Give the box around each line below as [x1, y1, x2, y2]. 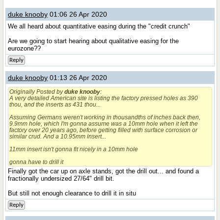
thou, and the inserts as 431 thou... [9, 101, 101, 108]
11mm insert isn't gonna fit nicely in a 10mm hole [9, 146, 138, 152]
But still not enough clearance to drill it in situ [8, 190, 137, 197]
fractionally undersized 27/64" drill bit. [8, 175, 115, 182]
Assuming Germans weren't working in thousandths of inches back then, [9, 114, 201, 120]
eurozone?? [8, 45, 41, 52]
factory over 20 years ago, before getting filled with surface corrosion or [9, 127, 198, 133]
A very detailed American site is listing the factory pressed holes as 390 [9, 95, 198, 101]
